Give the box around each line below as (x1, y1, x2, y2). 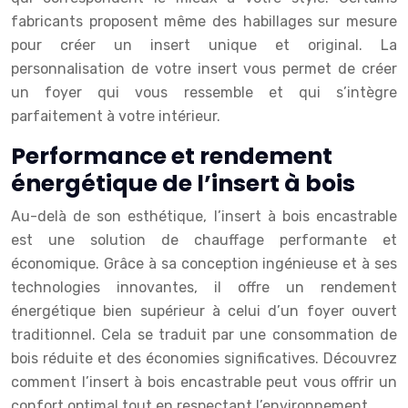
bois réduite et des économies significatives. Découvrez (11, 350, 397, 367)
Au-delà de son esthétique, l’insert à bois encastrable (11, 208, 397, 225)
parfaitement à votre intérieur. (11, 107, 220, 125)
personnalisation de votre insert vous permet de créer (11, 60, 397, 77)
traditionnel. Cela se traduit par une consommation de (11, 326, 397, 343)
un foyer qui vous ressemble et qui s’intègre (11, 84, 397, 101)
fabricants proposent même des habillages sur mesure (11, 13, 397, 30)
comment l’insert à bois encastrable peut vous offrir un (11, 373, 397, 391)
